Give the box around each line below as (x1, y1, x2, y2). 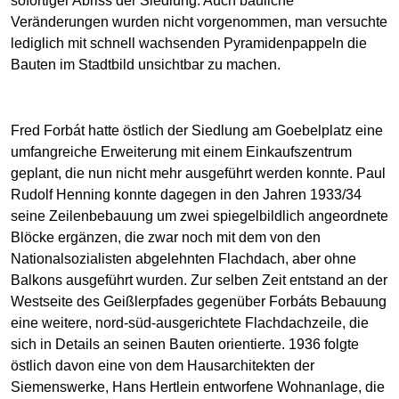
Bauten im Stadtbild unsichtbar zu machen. (11, 56, 281, 72)
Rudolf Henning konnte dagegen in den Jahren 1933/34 (11, 186, 362, 202)
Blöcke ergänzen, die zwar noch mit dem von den (11, 229, 321, 245)
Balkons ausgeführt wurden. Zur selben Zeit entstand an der (11, 272, 387, 288)
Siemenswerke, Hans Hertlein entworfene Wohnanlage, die (11, 379, 385, 395)
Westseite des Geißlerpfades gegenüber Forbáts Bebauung (11, 293, 387, 309)
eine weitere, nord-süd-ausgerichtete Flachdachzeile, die (11, 314, 369, 330)
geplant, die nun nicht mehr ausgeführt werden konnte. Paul (11, 165, 386, 181)
